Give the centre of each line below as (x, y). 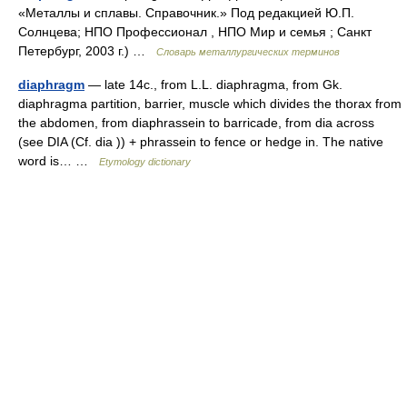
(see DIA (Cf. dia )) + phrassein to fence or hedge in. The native (201, 142)
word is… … (59, 161)
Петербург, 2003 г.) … (87, 51)
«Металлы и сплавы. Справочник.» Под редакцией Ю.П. (186, 13)
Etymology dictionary (145, 162)
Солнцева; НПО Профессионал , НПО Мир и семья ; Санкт (195, 32)
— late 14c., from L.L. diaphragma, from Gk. (213, 84)
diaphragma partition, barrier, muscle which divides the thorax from (210, 104)
